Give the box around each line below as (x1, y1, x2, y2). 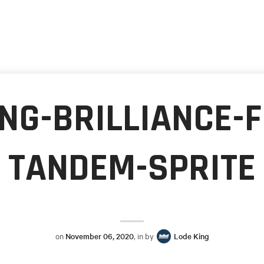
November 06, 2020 (65, 230, 134, 242)
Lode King (173, 230, 209, 242)
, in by (133, 230, 156, 242)
